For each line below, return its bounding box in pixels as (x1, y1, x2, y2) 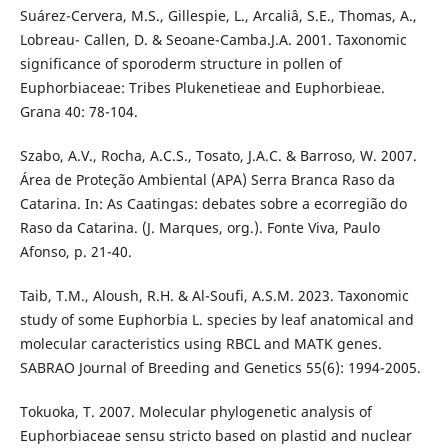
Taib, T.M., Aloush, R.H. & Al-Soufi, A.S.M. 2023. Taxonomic (19, 286, 409, 306)
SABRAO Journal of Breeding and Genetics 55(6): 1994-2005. (19, 358, 421, 378)
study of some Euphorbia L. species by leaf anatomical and (19, 310, 414, 330)
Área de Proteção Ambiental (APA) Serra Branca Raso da (19, 170, 395, 190)
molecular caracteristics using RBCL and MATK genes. (19, 334, 382, 354)
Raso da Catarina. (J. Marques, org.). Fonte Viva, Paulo (19, 218, 380, 238)
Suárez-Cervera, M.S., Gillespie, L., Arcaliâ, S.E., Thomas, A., (19, 6, 417, 26)
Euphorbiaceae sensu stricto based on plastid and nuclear (19, 426, 412, 446)
